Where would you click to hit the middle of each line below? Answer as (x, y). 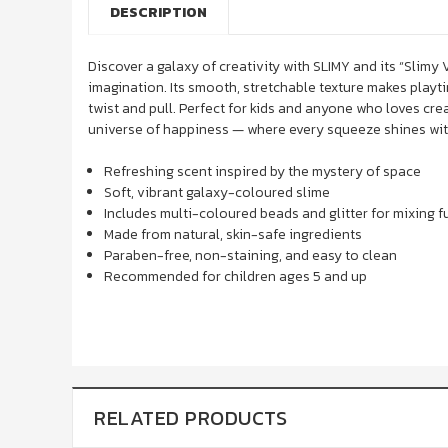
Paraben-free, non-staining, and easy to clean (251, 255)
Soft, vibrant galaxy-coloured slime (217, 192)
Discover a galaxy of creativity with (200, 66)
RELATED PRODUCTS (190, 417)
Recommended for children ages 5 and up (236, 276)
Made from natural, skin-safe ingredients (233, 234)
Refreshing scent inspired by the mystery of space (263, 171)
